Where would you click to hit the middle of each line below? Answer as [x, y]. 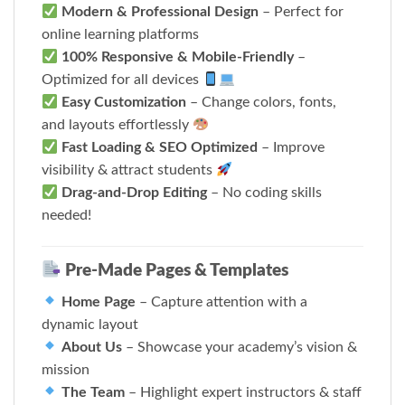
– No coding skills [265, 193]
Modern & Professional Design [160, 12]
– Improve [292, 148]
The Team [94, 392]
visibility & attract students [129, 170]
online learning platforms [120, 35]
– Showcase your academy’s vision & [240, 347]
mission [66, 369]
